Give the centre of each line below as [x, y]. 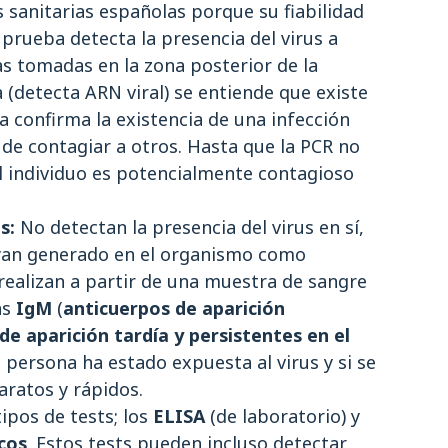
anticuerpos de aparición [174, 308]
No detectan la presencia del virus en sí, [189, 227]
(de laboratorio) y [282, 416]
